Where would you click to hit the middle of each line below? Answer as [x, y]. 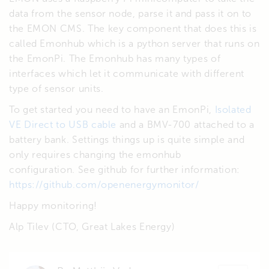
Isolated [233, 110]
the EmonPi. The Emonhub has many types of [115, 59]
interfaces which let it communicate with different [127, 74]
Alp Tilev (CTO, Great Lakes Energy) [92, 227]
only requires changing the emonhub [95, 155]
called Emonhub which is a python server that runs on [134, 44]
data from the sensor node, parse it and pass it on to [130, 14]
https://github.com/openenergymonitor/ [104, 185]
